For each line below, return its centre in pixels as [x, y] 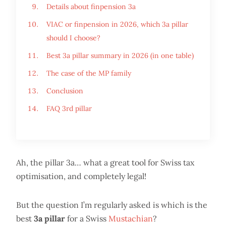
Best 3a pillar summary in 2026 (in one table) [120, 55]
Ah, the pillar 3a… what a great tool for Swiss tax [105, 162]
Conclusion [65, 91]
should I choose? [73, 38]
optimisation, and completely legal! [81, 176]
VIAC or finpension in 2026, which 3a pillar [117, 24]
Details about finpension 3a [91, 7]
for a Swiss [87, 218]
